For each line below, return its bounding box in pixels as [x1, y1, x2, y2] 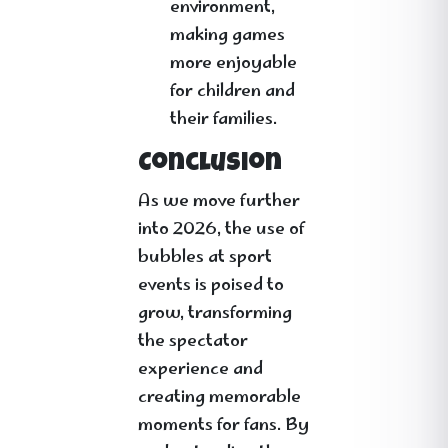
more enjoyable [170, 49, 297, 79]
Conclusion [138, 152, 282, 177]
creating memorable [138, 383, 301, 413]
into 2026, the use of [138, 215, 306, 245]
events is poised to [138, 271, 284, 301]
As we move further [138, 187, 300, 217]
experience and [138, 355, 263, 385]
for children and [170, 77, 295, 107]
